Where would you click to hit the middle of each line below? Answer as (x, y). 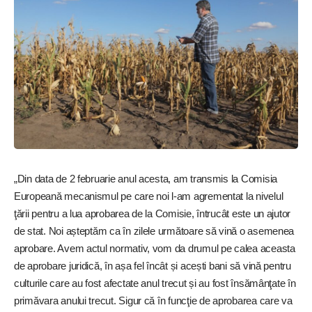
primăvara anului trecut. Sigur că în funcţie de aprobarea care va (153, 300)
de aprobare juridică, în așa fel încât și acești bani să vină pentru (153, 265)
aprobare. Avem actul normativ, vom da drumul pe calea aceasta (155, 248)
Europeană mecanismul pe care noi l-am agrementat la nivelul (149, 196)
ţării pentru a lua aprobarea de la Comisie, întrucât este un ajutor (153, 213)
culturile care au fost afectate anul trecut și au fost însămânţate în (155, 283)
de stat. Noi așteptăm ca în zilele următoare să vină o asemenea (154, 231)
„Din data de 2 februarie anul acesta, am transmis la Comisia (146, 178)
